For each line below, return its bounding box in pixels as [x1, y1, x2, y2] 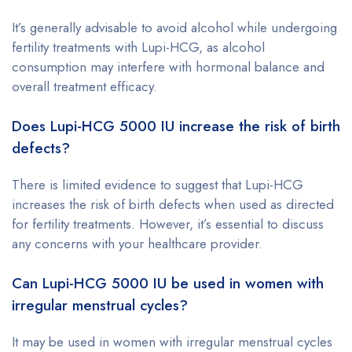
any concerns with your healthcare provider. [12, 233, 262, 253]
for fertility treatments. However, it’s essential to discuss [12, 214, 324, 233]
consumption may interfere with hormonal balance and [12, 57, 324, 76]
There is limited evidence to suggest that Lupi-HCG [12, 174, 303, 194]
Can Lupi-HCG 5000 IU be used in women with [12, 272, 324, 294]
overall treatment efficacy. [12, 76, 157, 96]
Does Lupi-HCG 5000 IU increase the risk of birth [12, 115, 340, 137]
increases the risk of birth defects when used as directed [12, 194, 334, 214]
